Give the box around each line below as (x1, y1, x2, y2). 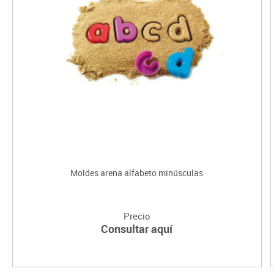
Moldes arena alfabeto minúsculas (70, 166, 204, 179)
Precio (123, 209, 150, 222)
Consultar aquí (101, 221, 173, 236)
